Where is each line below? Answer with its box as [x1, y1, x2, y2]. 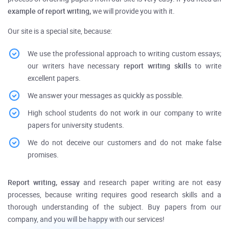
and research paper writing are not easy [80, 178, 222, 187]
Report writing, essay [8, 178, 80, 187]
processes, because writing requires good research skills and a [8, 191, 221, 199]
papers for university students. [28, 121, 124, 130]
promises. [28, 151, 59, 159]
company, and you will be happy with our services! [8, 215, 165, 224]
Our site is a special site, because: [8, 27, 112, 36]
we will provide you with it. [93, 7, 175, 16]
